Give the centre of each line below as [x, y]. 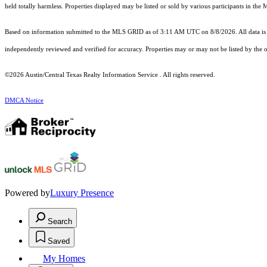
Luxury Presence [82, 193]
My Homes [64, 258]
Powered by [27, 193]
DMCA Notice [24, 100]
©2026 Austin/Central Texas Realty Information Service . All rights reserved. [110, 74]
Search [60, 221]
